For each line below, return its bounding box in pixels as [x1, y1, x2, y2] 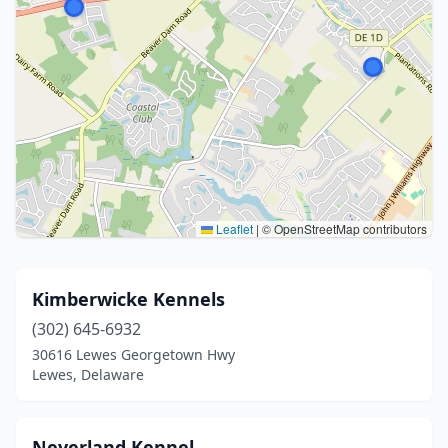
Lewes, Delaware [32, 365, 144, 384]
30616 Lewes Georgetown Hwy [32, 345, 235, 364]
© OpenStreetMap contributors [259, 220, 427, 237]
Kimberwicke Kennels [32, 287, 225, 311]
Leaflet [213, 220, 253, 237]
